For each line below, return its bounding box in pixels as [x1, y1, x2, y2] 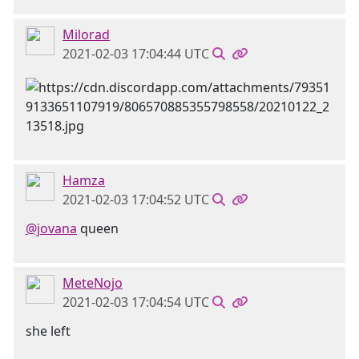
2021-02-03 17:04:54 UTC [63, 293, 209, 311]
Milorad [63, 26, 110, 43]
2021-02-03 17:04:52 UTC [63, 191, 209, 208]
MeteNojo [63, 274, 123, 292]
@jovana [26, 220, 77, 237]
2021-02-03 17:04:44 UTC [63, 45, 209, 63]
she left [26, 322, 71, 340]
